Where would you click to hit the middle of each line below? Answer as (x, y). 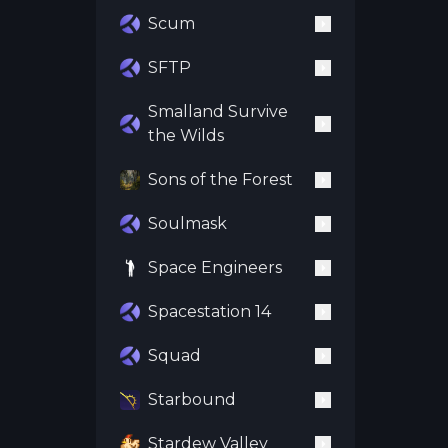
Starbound (192, 399)
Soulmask (187, 223)
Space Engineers (215, 267)
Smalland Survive (218, 111)
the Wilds (186, 135)
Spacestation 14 (209, 311)
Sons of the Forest (220, 179)
